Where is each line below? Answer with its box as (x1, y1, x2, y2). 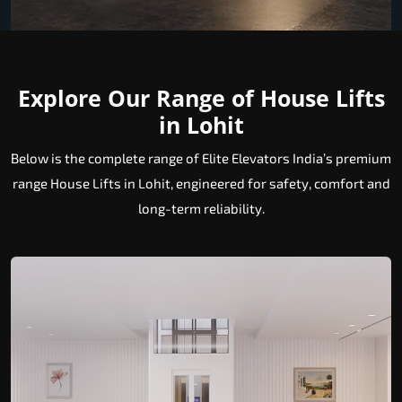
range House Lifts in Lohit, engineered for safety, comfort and (12, 175, 390, 192)
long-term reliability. (137, 200, 265, 217)
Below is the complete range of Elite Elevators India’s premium (11, 150, 391, 167)
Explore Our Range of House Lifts (17, 83, 385, 114)
